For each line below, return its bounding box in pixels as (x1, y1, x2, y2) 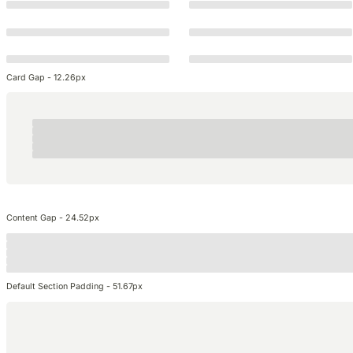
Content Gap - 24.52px (6, 212, 99, 223)
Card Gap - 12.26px (6, 72, 86, 83)
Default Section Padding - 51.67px (6, 281, 143, 292)
